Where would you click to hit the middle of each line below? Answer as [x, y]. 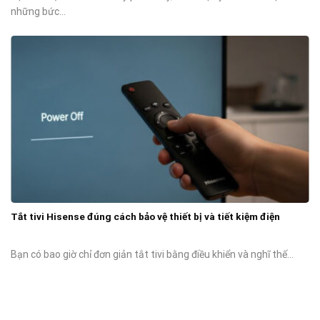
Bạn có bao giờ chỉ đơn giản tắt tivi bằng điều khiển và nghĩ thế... [152, 254]
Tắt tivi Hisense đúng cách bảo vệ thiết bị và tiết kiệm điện [145, 216]
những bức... [38, 12]
